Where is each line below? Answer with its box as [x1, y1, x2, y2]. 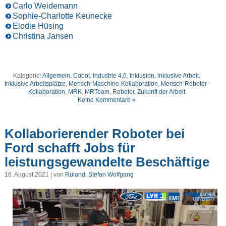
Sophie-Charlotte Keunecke [12, 11, 112, 20]
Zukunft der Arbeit [137, 88, 186, 95]
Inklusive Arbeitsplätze [5, 80, 66, 87]
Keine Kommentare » [78, 96, 136, 103]
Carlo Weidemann [12, 1, 78, 10]
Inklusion [130, 72, 155, 79]
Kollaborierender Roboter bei [4, 126, 185, 142]
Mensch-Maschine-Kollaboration [69, 80, 158, 87]
